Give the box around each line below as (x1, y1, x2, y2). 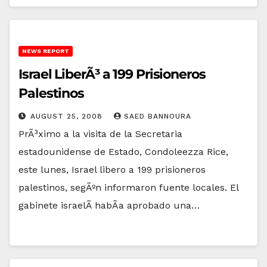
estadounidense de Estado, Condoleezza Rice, (18, 145, 228, 157)
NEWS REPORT (22, 47, 69, 54)
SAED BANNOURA (124, 111, 191, 120)
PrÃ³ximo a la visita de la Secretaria (18, 128, 182, 139)
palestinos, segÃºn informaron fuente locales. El (18, 181, 238, 193)
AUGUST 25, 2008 (30, 111, 105, 120)
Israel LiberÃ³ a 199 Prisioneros (18, 66, 206, 82)
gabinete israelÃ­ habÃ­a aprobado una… (18, 199, 200, 211)
